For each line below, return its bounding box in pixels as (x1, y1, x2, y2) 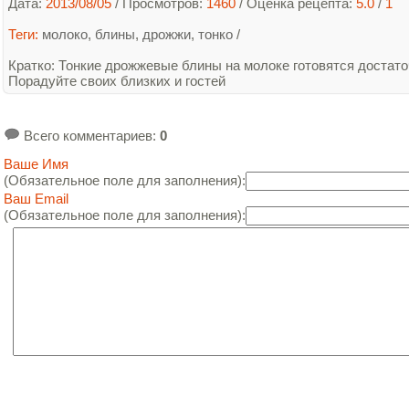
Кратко (8, 58, 51, 73)
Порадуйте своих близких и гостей (8, 73, 225, 89)
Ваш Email (4, 191, 68, 206)
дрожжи (142, 26, 191, 42)
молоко (42, 26, 88, 42)
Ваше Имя (4, 156, 68, 172)
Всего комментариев (20, 128, 152, 143)
